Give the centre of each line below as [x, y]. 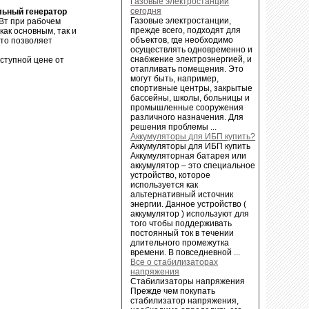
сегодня [146, 11]
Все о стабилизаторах [175, 262]
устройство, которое [171, 175]
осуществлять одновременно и [192, 49]
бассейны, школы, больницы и [190, 98]
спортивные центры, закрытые [192, 88]
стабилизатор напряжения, [185, 300]
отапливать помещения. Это [187, 69]
